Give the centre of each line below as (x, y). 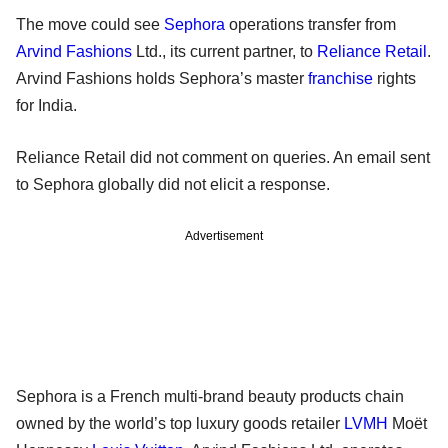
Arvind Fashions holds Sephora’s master (162, 78)
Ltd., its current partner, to (224, 51)
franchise (340, 78)
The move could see (90, 24)
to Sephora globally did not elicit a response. (173, 184)
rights (394, 78)
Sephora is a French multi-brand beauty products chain (210, 396)
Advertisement (224, 235)
